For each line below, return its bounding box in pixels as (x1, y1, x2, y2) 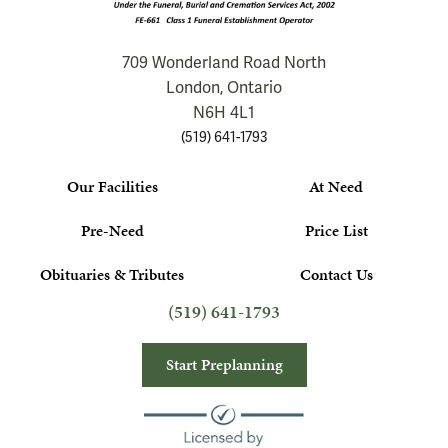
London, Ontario (166, 78, 282, 99)
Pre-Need (80, 219, 144, 243)
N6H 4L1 (193, 103, 255, 124)
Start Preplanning (165, 353, 283, 377)
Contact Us (299, 263, 373, 287)
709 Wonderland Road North (122, 53, 326, 74)
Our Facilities (66, 175, 158, 199)
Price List (304, 219, 368, 243)
